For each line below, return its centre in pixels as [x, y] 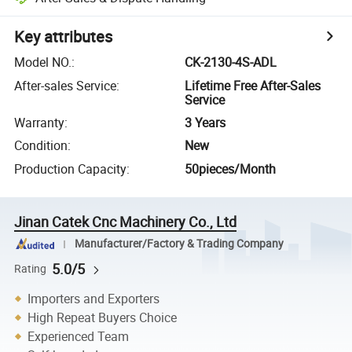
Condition [41, 146]
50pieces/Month [231, 169]
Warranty [40, 122]
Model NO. [43, 62]
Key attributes [64, 37]
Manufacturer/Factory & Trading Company [179, 244]
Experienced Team [79, 336]
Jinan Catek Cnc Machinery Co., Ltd [126, 221]
